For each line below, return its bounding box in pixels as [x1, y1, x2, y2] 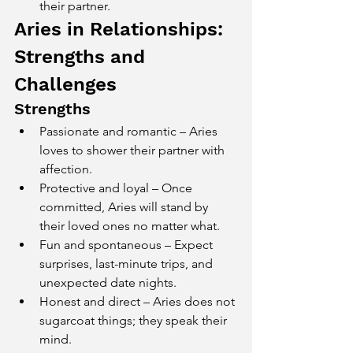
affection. [39, 162, 92, 176]
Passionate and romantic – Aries [39, 124, 221, 139]
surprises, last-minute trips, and [39, 256, 216, 271]
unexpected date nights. [39, 275, 176, 290]
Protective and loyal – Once [39, 180, 195, 195]
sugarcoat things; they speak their [39, 313, 230, 328]
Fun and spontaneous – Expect [39, 237, 216, 252]
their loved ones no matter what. [39, 218, 220, 233]
